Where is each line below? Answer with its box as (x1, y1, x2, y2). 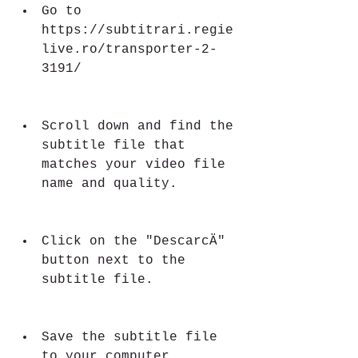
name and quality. (42, 177, 177, 191)
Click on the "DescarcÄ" (42, 234, 225, 249)
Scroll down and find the (42, 119, 233, 133)
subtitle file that (42, 138, 185, 153)
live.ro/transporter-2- (42, 42, 217, 57)
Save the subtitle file (42, 330, 217, 344)
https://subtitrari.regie (42, 23, 233, 38)
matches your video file (42, 157, 225, 172)
